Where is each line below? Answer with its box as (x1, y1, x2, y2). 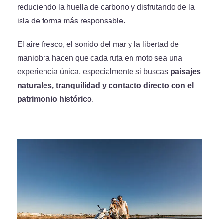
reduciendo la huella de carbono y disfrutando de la (17, 2, 195, 12)
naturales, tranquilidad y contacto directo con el (17, 81, 194, 90)
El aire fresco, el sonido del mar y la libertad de (17, 40, 179, 49)
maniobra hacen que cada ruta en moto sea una (17, 53, 182, 63)
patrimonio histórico (17, 94, 92, 104)
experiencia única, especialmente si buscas (17, 67, 170, 76)
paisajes (170, 67, 201, 76)
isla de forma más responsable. (17, 16, 125, 25)
